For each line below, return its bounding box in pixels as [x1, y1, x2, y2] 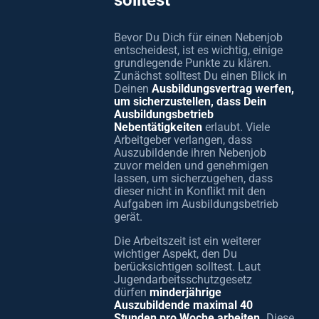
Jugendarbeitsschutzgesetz [114, 273, 252, 286]
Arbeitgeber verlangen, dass [114, 133, 252, 147]
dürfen [114, 286, 150, 299]
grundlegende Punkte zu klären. [114, 56, 271, 70]
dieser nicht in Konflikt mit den [114, 184, 266, 198]
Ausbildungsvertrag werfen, [152, 82, 294, 95]
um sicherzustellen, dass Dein [114, 95, 266, 108]
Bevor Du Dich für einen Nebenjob [114, 31, 283, 44]
